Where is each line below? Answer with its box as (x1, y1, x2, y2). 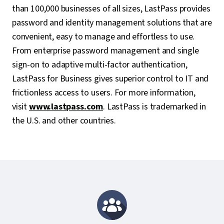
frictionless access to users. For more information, (12, 86, 195, 99)
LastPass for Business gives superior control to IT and (12, 72, 209, 85)
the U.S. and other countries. (12, 114, 116, 127)
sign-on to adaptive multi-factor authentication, (12, 58, 187, 71)
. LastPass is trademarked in (103, 100, 206, 113)
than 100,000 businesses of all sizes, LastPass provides (12, 2, 211, 15)
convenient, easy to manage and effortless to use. (12, 30, 195, 43)
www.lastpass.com (28, 100, 103, 113)
